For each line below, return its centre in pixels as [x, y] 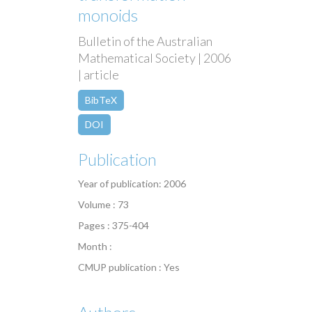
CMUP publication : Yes [129, 267]
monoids [108, 15]
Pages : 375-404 [114, 226]
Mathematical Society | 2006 [155, 58]
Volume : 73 [103, 205]
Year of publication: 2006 [132, 184]
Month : [95, 247]
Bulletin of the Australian [145, 41]
